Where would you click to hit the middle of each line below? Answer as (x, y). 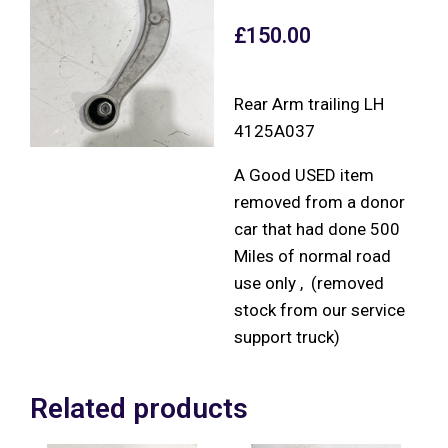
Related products (139, 408)
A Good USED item (304, 174)
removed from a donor (319, 201)
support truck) (287, 336)
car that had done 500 (317, 228)
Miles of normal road (312, 255)
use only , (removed (309, 282)
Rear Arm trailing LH (309, 103)
